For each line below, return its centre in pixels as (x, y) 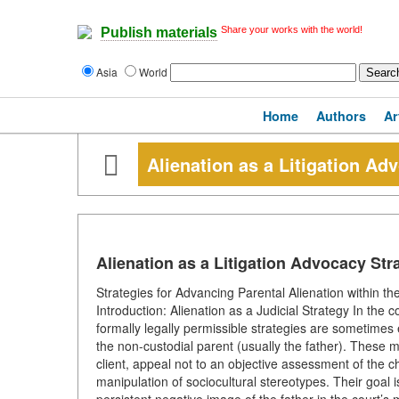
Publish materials (159, 33)
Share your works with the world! (292, 29)
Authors (341, 116)
